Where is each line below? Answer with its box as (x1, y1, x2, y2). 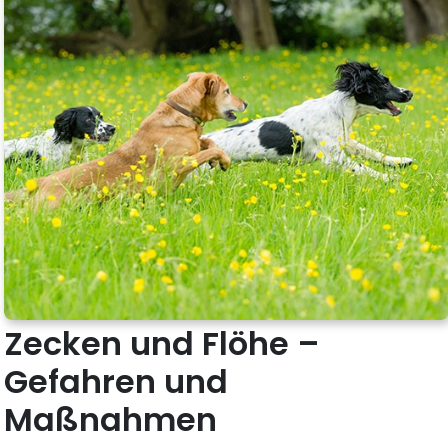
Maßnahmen (4, 396, 218, 442)
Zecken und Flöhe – (4, 320, 321, 366)
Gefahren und (4, 358, 229, 404)
